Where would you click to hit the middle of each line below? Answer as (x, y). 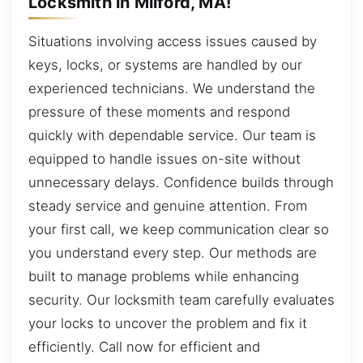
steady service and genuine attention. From (168, 205)
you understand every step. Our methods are (173, 252)
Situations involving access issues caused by (173, 41)
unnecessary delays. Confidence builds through (181, 182)
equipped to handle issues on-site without (164, 158)
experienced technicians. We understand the (172, 88)
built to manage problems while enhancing (164, 276)
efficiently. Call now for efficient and (144, 346)
